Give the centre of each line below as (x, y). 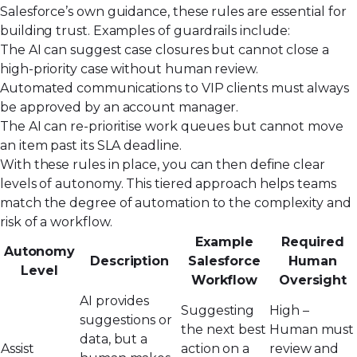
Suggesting (218, 310)
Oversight (313, 280)
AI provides (115, 300)
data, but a (114, 339)
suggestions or (126, 320)
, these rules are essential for (257, 11)
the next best (224, 329)
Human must (312, 329)
